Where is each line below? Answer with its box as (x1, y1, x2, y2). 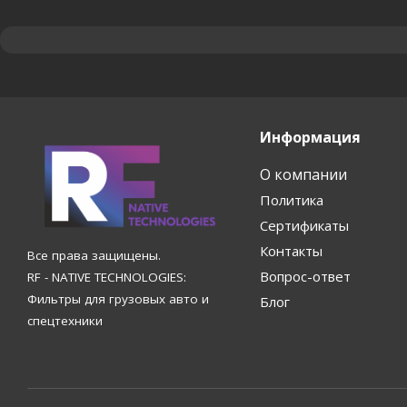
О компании (259, 164, 347, 184)
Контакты (259, 241, 323, 260)
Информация (259, 126, 361, 147)
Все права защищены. (27, 247, 161, 264)
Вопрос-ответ (259, 266, 351, 285)
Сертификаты (259, 215, 349, 234)
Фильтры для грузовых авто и (27, 291, 209, 308)
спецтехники (27, 313, 103, 330)
